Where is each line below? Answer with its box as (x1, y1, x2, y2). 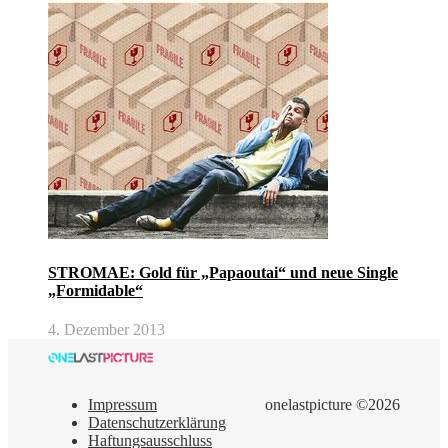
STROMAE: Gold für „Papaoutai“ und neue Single (48, 264, 398, 282)
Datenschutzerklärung (88, 414, 226, 432)
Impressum (88, 396, 157, 414)
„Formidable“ (48, 282, 143, 300)
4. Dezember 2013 (48, 321, 165, 339)
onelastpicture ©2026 (265, 396, 400, 414)
